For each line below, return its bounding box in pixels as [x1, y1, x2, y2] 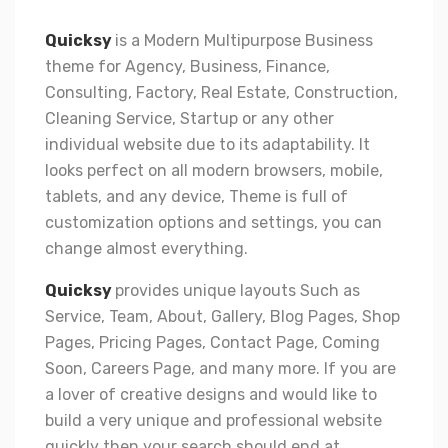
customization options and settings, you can [45, 212, 382, 232]
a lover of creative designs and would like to [45, 384, 377, 404]
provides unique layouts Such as [115, 280, 360, 300]
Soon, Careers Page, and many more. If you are [45, 358, 396, 378]
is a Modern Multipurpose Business [115, 30, 373, 50]
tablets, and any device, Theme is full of [45, 186, 348, 206]
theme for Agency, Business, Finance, [45, 56, 330, 76]
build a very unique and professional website [45, 410, 382, 430]
